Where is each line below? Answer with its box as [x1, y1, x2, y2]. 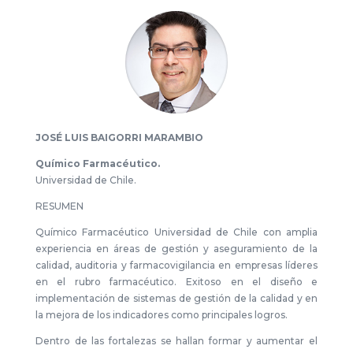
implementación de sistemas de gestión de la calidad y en [35, 292, 318, 304]
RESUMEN [35, 200, 84, 212]
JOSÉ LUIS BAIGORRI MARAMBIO [35, 132, 203, 143]
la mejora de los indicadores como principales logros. [35, 309, 288, 321]
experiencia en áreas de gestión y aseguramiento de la [35, 243, 318, 255]
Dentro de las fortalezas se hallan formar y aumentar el [35, 335, 318, 347]
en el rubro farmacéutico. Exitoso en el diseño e [35, 276, 318, 288]
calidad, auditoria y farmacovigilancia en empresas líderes [35, 259, 318, 271]
